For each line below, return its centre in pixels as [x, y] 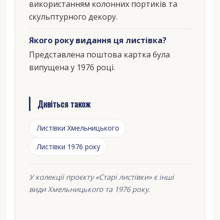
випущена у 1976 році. [72, 68]
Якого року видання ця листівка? [97, 41]
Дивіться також [64, 104]
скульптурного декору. [73, 17]
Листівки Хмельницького [78, 128]
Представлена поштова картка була [99, 55]
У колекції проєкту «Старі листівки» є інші [101, 177]
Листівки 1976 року [68, 146]
